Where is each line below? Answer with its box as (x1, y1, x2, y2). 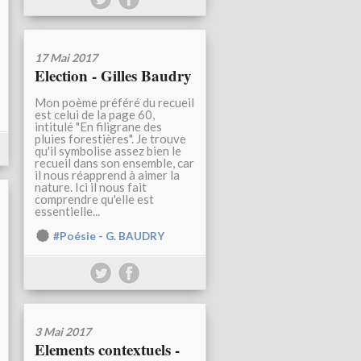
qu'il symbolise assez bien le (35, 143, 181, 159)
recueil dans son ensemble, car (35, 156, 194, 171)
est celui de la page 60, (35, 107, 155, 122)
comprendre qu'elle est (35, 192, 154, 207)
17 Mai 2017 (35, 51, 98, 65)
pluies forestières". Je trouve (35, 131, 186, 147)
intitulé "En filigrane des (35, 119, 162, 135)
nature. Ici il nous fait (35, 180, 147, 195)
